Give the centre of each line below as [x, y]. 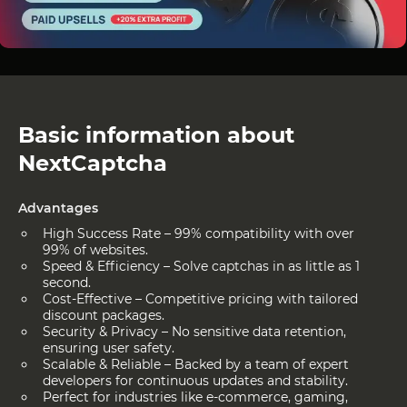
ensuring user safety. [109, 347]
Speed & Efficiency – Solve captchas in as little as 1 [201, 266]
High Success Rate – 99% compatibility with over [199, 233]
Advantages [58, 208]
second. [67, 282]
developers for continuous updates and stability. [195, 380]
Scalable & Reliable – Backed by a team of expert [196, 364]
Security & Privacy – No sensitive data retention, [194, 331]
